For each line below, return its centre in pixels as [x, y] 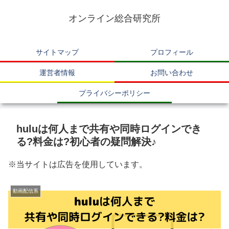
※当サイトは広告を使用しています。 [78, 164]
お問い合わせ [172, 73]
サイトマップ [57, 52]
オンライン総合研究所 [114, 18]
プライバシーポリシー [114, 93]
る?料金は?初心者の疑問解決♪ [86, 142]
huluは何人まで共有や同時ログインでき [109, 129]
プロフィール [172, 52]
